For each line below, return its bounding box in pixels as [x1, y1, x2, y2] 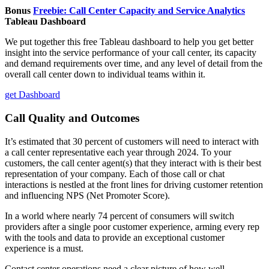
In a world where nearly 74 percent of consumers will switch [5, 210, 234, 221]
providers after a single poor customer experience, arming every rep [5, 221, 259, 232]
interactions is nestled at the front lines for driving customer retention [5, 179, 263, 190]
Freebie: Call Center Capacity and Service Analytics [33, 5, 245, 16]
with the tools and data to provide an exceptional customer [5, 232, 225, 243]
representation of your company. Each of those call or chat [5, 168, 225, 179]
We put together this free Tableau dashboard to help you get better [5, 37, 253, 47]
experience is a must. [5, 243, 83, 253]
